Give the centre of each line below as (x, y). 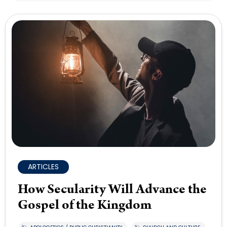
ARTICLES (43, 167)
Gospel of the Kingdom (85, 205)
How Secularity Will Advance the (112, 190)
